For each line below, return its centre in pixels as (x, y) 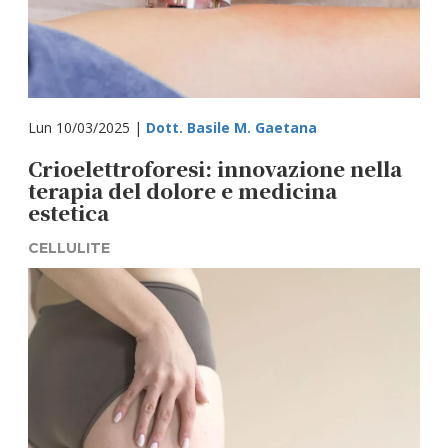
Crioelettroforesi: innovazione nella (215, 168)
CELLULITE (69, 248)
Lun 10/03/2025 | (87, 127)
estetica (69, 212)
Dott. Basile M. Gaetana (232, 127)
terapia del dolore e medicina (183, 190)
